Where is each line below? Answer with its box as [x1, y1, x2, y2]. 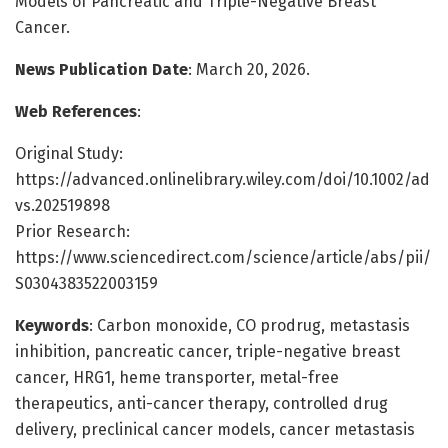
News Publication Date [15, 59, 188, 79]
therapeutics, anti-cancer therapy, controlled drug [15, 393, 388, 413]
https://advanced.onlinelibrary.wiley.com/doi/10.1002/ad [15, 169, 430, 189]
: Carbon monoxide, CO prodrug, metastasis [89, 315, 410, 335]
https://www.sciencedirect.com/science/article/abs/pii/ [15, 247, 431, 267]
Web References [15, 101, 137, 121]
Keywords [15, 315, 89, 335]
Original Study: [15, 143, 123, 163]
